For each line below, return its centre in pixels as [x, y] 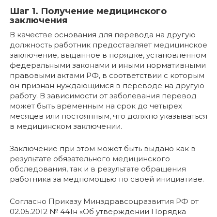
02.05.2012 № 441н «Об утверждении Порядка [98, 211]
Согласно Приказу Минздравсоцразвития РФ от [104, 201]
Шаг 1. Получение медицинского [88, 11]
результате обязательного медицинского [90, 159]
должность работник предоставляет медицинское [108, 45]
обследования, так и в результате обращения [98, 169]
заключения [39, 20]
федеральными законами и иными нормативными [108, 65]
